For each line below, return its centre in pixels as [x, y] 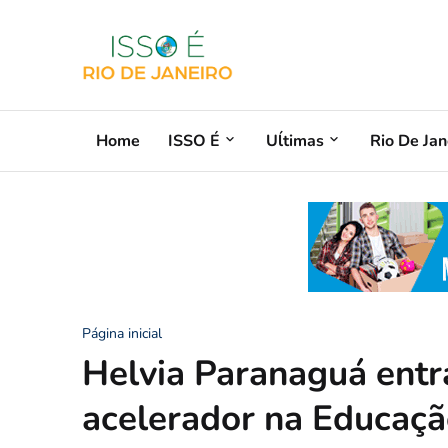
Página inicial [122, 333]
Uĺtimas [295, 140]
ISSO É [194, 140]
